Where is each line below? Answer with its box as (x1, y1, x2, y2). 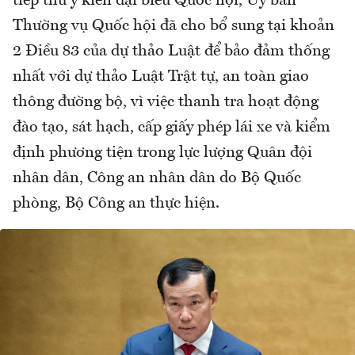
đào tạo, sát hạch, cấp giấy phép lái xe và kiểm (13, 119, 330, 136)
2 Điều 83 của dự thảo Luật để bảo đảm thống (13, 43, 330, 59)
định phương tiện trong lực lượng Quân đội (13, 144, 312, 161)
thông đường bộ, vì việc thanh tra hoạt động (13, 94, 319, 110)
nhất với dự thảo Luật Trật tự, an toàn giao (13, 68, 309, 85)
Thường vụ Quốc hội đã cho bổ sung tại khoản (13, 17, 334, 34)
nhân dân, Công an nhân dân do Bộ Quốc (13, 170, 301, 186)
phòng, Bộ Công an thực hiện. (13, 195, 219, 212)
